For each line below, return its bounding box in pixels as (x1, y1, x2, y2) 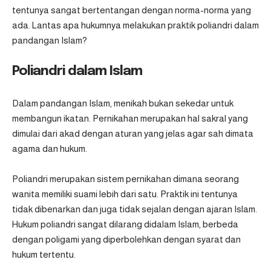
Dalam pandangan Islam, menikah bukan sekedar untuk (12, 97, 233, 108)
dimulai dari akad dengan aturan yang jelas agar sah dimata (12, 128, 253, 139)
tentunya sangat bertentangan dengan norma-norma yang (12, 4, 251, 15)
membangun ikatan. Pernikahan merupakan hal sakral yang (12, 113, 248, 123)
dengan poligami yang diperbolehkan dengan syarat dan (12, 234, 241, 245)
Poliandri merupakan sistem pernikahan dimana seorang (12, 174, 239, 184)
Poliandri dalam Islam (12, 65, 142, 79)
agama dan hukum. (12, 143, 89, 154)
